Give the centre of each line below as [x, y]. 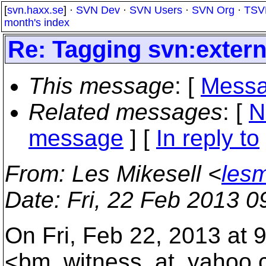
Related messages [126, 112]
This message [102, 86]
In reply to [208, 138]
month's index [37, 23]
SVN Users [156, 10]
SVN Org [213, 10]
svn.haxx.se [35, 10]
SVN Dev [98, 10]
